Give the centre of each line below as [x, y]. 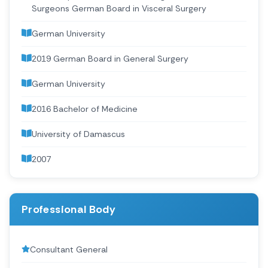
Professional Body [69, 210]
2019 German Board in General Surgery [110, 59]
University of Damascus [78, 134]
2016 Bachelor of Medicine [85, 109]
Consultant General [69, 250]
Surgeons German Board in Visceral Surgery [119, 9]
